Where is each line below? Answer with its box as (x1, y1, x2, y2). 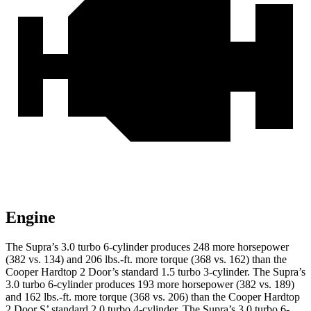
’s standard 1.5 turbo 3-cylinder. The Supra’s (112, 266, 305, 278)
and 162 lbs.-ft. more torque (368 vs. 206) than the (6, 291, 228, 303)
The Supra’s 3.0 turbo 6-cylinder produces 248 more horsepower (6, 241, 289, 253)
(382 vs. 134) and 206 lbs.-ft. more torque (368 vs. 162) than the (6, 253, 287, 266)
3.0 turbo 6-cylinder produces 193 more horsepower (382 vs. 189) (6, 278, 294, 291)
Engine (6, 208, 56, 227)
